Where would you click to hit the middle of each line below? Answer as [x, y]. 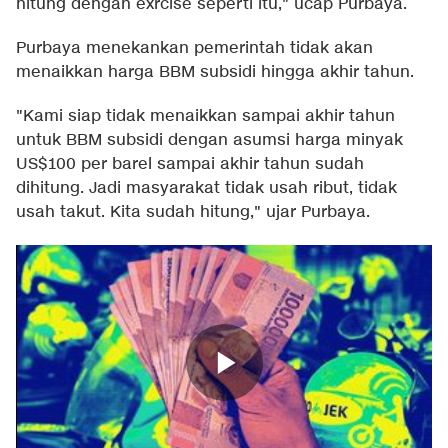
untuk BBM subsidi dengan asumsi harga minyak [209, 140]
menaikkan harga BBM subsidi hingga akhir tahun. [215, 72]
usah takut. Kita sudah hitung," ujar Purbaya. [193, 212]
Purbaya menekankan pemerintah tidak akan [194, 48]
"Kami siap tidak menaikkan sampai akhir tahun [205, 116]
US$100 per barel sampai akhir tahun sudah [190, 164]
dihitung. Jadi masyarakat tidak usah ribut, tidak [206, 188]
